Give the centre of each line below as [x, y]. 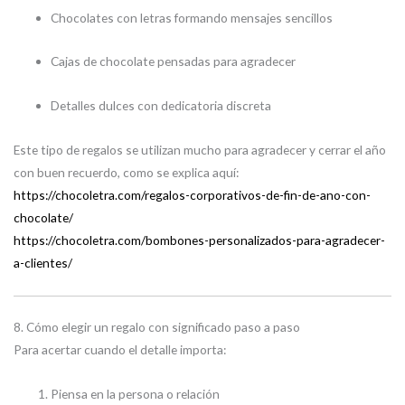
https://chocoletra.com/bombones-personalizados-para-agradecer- [199, 240]
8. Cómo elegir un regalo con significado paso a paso [157, 326]
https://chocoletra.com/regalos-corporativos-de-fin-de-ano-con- [192, 195]
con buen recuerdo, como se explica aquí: [126, 173]
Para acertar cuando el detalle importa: [120, 349]
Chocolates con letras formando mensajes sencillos [192, 17]
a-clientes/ [43, 263]
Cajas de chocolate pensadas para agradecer [174, 61]
